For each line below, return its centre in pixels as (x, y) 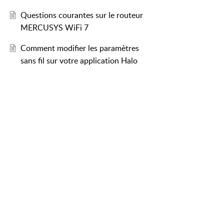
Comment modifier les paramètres (79, 48)
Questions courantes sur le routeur (81, 15)
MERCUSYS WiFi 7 (54, 28)
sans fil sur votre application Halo (79, 61)
